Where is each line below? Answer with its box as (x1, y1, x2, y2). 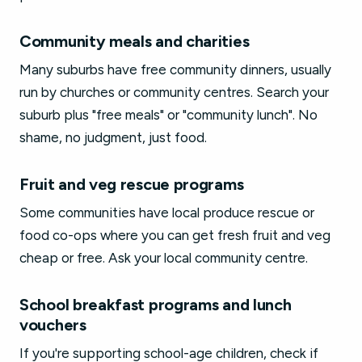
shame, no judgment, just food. (19, 129, 207, 145)
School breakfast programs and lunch (19, 295, 292, 314)
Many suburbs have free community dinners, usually (19, 61, 331, 78)
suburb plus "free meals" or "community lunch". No (19, 107, 318, 123)
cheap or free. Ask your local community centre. (19, 250, 308, 266)
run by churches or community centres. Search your (19, 84, 329, 100)
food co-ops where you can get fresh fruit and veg (19, 227, 330, 243)
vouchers (19, 315, 86, 335)
